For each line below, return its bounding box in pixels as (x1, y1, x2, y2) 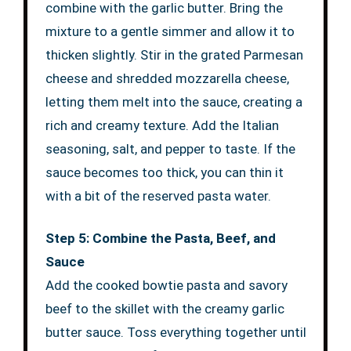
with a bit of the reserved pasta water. (45, 188, 271, 204)
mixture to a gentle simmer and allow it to (45, 24, 295, 40)
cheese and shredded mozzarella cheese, (45, 71, 289, 87)
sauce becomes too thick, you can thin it (45, 165, 284, 181)
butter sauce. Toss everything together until (45, 324, 306, 341)
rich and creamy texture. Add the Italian (45, 118, 279, 134)
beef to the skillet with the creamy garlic (45, 301, 284, 317)
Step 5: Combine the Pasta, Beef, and (45, 230, 276, 247)
